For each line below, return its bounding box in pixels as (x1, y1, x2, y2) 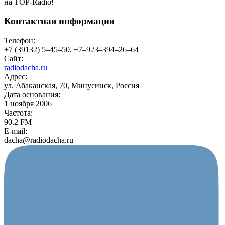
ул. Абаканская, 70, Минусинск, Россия (4, 81, 139, 90)
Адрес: (4, 72, 27, 81)
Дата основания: (4, 90, 60, 99)
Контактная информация (4, 16, 115, 27)
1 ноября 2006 (4, 99, 52, 108)
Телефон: (4, 36, 35, 45)
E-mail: (4, 127, 27, 136)
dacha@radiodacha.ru (4, 136, 73, 145)
